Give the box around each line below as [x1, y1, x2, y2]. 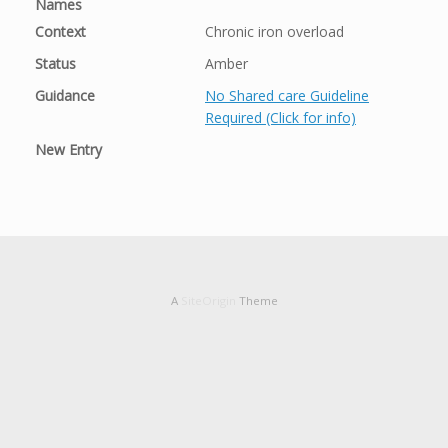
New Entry [35, 139, 102, 159]
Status [35, 53, 76, 73]
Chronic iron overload [205, 21, 344, 41]
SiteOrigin [180, 292, 236, 308]
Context [35, 21, 86, 41]
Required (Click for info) [205, 107, 356, 127]
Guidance [35, 85, 95, 105]
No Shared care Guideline [205, 85, 369, 105]
